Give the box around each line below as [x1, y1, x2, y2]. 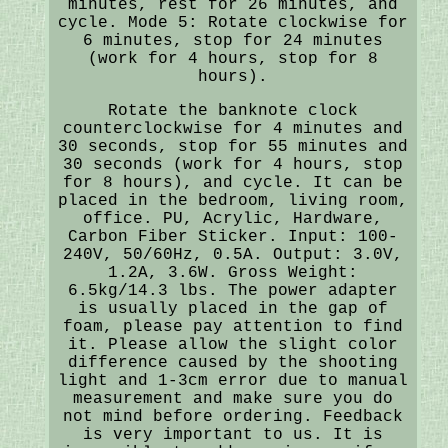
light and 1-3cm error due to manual [57, 371, 408, 390]
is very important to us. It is [82, 425, 383, 444]
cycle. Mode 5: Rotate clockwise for [57, 13, 408, 32]
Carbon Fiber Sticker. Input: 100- [67, 227, 398, 246]
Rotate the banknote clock [107, 101, 358, 120]
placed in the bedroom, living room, [57, 191, 408, 210]
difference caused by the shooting [67, 353, 398, 372]
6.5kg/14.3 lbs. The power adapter [67, 281, 398, 300]
